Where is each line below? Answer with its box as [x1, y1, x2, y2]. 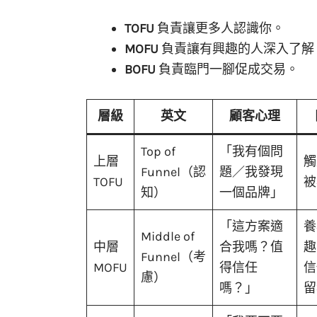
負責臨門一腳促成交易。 [156, 61, 299, 77]
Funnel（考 [141, 248, 206, 265]
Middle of [141, 228, 195, 244]
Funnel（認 [141, 163, 206, 180]
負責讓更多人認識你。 [154, 20, 284, 36]
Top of [141, 143, 175, 159]
